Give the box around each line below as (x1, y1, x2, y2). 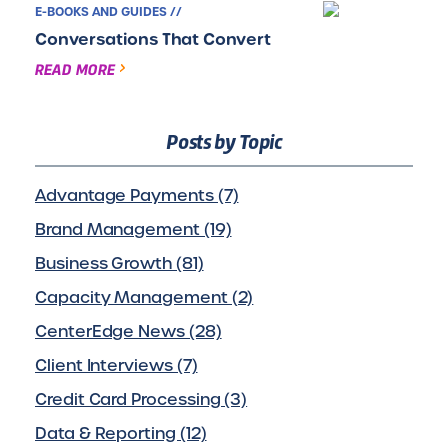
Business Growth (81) (35, 253, 204, 274)
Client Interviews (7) (35, 355, 198, 376)
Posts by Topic (166, 126, 282, 154)
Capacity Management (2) (35, 287, 254, 308)
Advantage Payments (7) (35, 185, 239, 206)
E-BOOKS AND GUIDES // (35, 4, 182, 20)
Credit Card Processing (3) (35, 389, 248, 410)
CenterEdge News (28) (35, 321, 222, 342)
